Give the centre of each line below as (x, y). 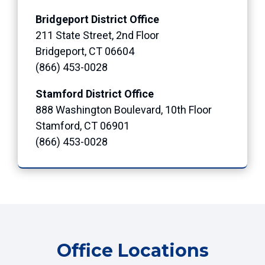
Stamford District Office (95, 93)
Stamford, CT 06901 (83, 125)
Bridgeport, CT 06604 (85, 51)
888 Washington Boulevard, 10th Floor (124, 109)
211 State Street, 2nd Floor (97, 35)
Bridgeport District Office (97, 19)
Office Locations (132, 250)
